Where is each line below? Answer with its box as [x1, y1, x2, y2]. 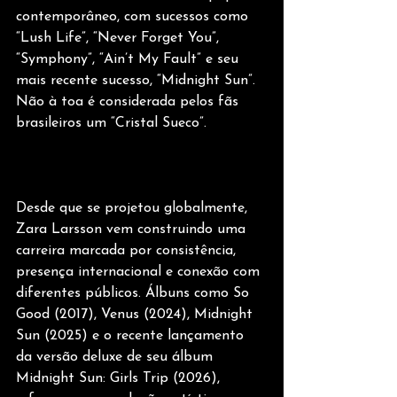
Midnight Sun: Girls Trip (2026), [16, 371, 224, 386]
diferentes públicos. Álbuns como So [16, 286, 253, 301]
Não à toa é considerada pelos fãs [16, 95, 243, 110]
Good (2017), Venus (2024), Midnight [16, 307, 257, 323]
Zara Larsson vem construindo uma [16, 222, 250, 237]
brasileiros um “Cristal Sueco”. [16, 116, 206, 131]
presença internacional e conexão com [16, 265, 264, 280]
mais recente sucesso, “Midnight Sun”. [16, 74, 260, 89]
